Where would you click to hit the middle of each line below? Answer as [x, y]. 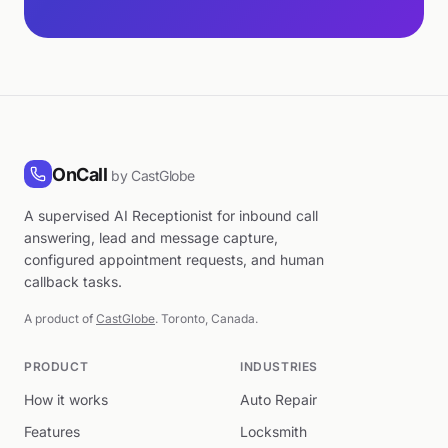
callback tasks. [73, 281]
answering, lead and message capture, [151, 237]
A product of [60, 318]
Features [52, 431]
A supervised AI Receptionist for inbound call [171, 215]
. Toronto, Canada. [206, 318]
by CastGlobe [153, 175]
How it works [66, 399]
